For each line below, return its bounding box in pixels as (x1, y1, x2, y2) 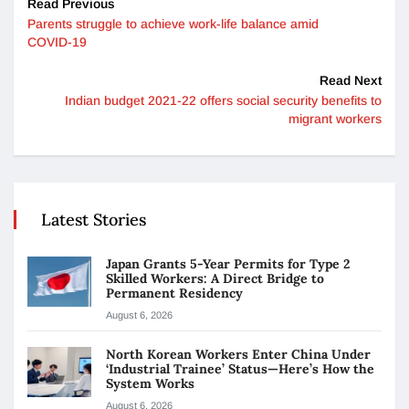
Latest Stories (41, 208, 146, 230)
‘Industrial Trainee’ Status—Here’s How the (106, 360, 374, 377)
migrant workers (288, 110, 382, 126)
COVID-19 (27, 34, 87, 49)
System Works (106, 374, 198, 392)
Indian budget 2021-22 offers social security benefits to (65, 92, 382, 108)
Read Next (320, 72, 382, 88)
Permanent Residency (106, 284, 243, 301)
